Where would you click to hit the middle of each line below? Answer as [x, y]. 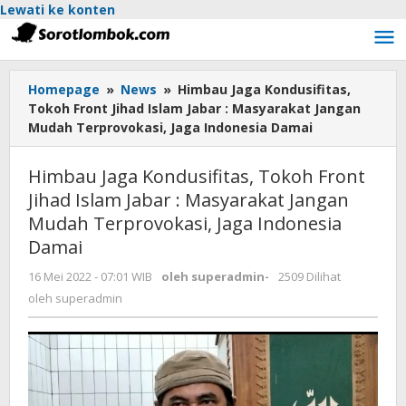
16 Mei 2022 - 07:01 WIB [90, 276]
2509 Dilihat [309, 276]
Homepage [64, 89]
